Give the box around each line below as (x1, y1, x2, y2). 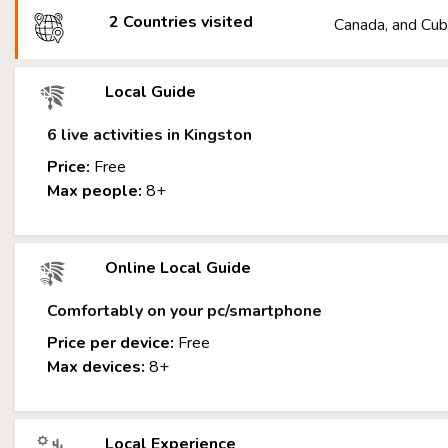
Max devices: (47, 356, 145, 378)
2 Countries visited (109, 11, 254, 33)
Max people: (47, 180, 142, 202)
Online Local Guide (104, 257, 251, 279)
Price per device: (47, 332, 174, 354)
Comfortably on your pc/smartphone (47, 300, 322, 322)
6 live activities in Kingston (47, 124, 252, 146)
